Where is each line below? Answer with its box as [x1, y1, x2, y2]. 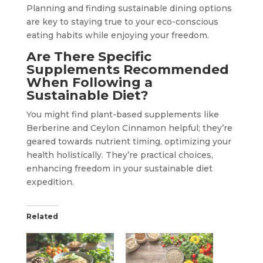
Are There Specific [26, 49, 151, 65]
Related [26, 212, 58, 221]
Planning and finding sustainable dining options [26, 3, 232, 14]
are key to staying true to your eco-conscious [26, 16, 218, 28]
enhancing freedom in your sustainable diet [26, 163, 213, 174]
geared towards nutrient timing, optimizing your [26, 136, 231, 147]
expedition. [26, 177, 74, 188]
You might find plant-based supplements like [26, 109, 219, 120]
